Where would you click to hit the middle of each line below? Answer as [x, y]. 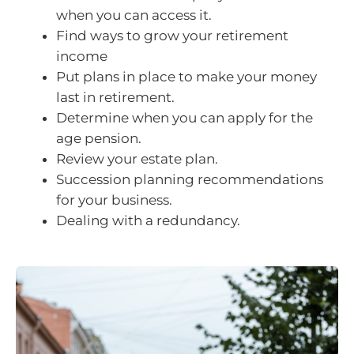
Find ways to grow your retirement [172, 35]
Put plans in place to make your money [186, 76]
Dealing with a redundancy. [148, 220]
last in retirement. [115, 97]
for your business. [114, 200]
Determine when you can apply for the [185, 117]
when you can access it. [134, 15]
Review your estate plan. [137, 158]
